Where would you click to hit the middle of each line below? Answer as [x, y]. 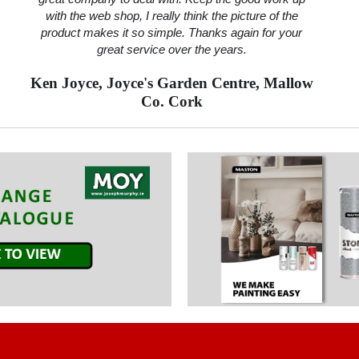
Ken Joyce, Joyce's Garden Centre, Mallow [171, 83]
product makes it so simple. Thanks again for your [171, 33]
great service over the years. [171, 50]
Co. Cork [171, 102]
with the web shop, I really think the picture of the [171, 16]
